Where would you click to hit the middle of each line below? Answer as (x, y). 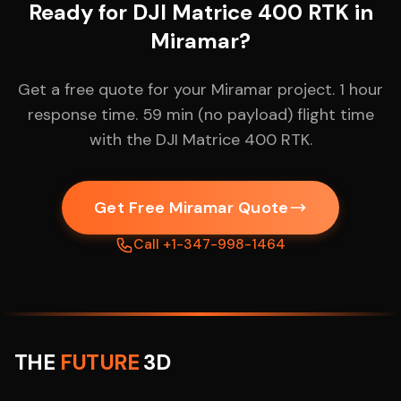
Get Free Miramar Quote (192, 208)
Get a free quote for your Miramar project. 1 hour (200, 90)
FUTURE (102, 362)
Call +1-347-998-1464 (209, 244)
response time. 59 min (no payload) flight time (200, 115)
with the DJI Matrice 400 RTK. (200, 140)
